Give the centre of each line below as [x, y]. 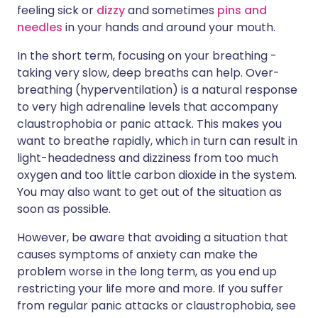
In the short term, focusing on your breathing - [147, 56]
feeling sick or [57, 10]
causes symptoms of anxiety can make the [137, 254]
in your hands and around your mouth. [169, 27]
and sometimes [171, 10]
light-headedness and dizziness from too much [148, 158]
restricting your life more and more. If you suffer [150, 289]
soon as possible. [64, 209]
